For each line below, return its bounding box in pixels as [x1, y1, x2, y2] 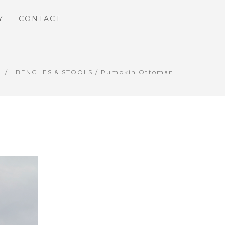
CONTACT [18, 14, 61, 23]
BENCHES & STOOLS [16, 68, 93, 76]
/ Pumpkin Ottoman [93, 68, 174, 76]
